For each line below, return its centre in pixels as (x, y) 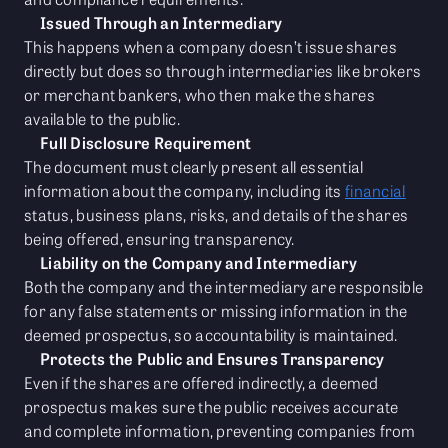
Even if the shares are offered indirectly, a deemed (201, 383)
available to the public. (102, 119)
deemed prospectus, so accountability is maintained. (211, 335)
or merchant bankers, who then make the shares (199, 95)
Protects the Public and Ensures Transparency (212, 359)
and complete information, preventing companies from (220, 431)
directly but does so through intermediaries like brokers (223, 71)
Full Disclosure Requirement (146, 143)
